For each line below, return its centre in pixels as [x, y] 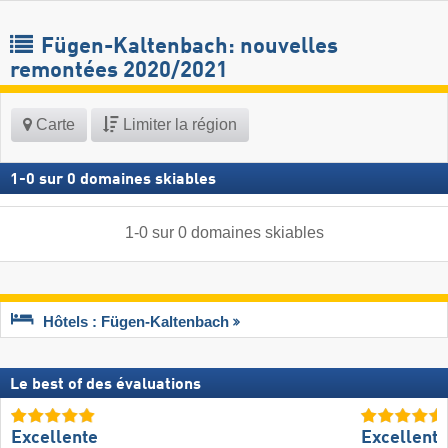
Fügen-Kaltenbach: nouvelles [187, 47]
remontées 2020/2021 [119, 71]
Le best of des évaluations [105, 385]
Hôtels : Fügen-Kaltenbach [136, 321]
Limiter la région [178, 125]
